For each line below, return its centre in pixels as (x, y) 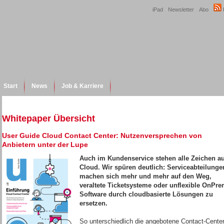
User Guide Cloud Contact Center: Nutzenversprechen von (102, 135)
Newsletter (181, 9)
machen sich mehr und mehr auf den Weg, (145, 176)
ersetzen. (93, 203)
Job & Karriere (82, 86)
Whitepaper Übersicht (48, 118)
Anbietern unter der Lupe (45, 144)
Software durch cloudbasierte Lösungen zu (146, 194)
